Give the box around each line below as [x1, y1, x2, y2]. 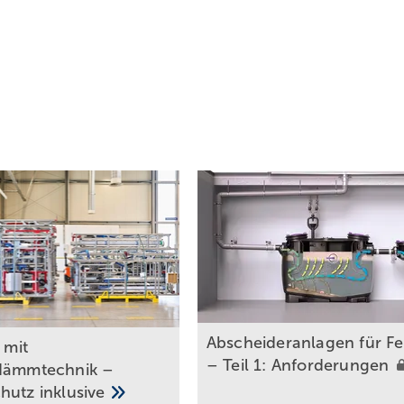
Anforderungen [271, 356, 394, 375]
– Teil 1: [206, 356, 271, 375]
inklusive [39, 383, 110, 402]
